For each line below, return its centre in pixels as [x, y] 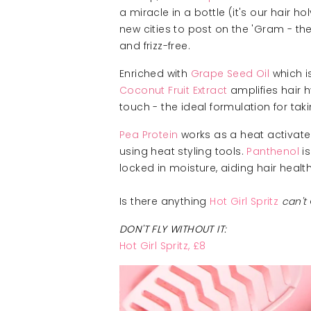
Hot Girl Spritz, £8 [163, 246]
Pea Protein [149, 135]
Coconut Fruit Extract [174, 90]
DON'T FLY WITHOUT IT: [173, 229]
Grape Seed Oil [229, 74]
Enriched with [154, 74]
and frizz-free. [155, 46]
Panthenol [273, 151]
